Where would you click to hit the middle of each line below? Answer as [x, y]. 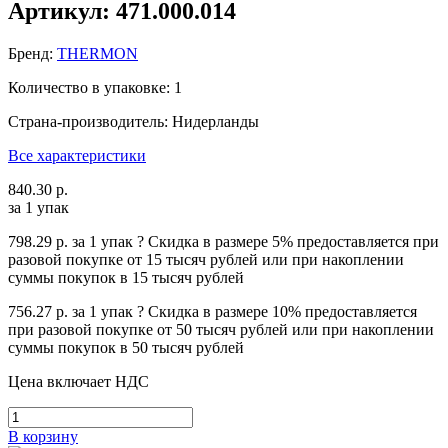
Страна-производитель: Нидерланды [133, 121]
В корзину [43, 436]
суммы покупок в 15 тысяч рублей [126, 277]
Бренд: [32, 53]
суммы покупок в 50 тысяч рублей [126, 347]
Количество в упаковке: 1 [95, 87]
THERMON [97, 53]
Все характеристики [77, 155]
